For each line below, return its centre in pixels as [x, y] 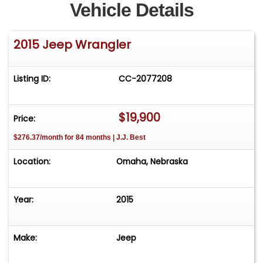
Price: [24, 119]
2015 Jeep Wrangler [72, 45]
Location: [32, 161]
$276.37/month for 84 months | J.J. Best [80, 138]
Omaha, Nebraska [152, 161]
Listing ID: [32, 79]
